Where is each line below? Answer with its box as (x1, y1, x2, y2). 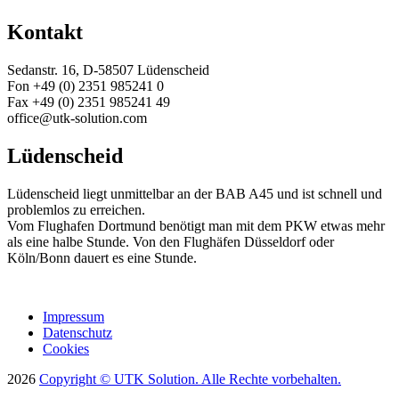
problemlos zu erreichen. (7, 202, 145, 217)
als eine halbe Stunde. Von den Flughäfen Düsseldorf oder (7, 234, 334, 249)
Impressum (43, 309, 104, 324)
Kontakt (7, 20, 83, 45)
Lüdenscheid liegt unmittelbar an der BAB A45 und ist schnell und (7, 186, 382, 201)
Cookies (43, 341, 89, 356)
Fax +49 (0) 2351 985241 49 (7, 94, 170, 110)
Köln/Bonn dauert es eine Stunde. (7, 250, 197, 265)
